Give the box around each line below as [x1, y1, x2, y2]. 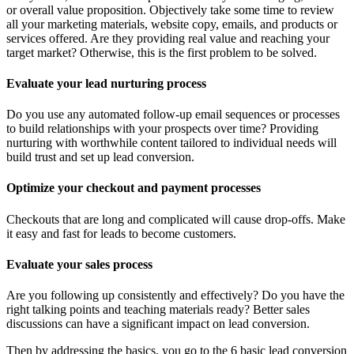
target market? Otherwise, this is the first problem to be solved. [6, 45, 317, 59]
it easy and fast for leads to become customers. [6, 226, 236, 240]
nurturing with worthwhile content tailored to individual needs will [6, 136, 337, 150]
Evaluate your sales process [6, 257, 153, 271]
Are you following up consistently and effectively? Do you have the [6, 288, 345, 303]
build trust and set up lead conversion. [6, 150, 194, 164]
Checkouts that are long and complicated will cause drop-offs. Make [6, 212, 345, 226]
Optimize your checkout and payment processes [6, 181, 261, 195]
